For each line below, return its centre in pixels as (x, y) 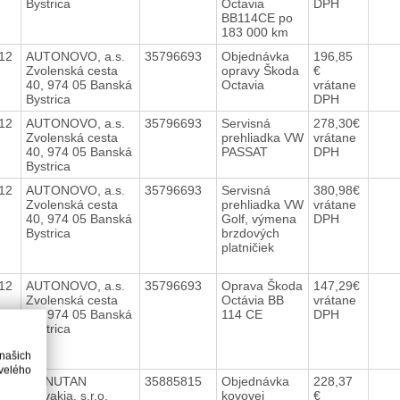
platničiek (249, 247)
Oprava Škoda (262, 285)
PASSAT (246, 151)
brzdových (250, 233)
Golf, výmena (258, 218)
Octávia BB (252, 300)
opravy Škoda (260, 70)
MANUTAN (56, 381)
